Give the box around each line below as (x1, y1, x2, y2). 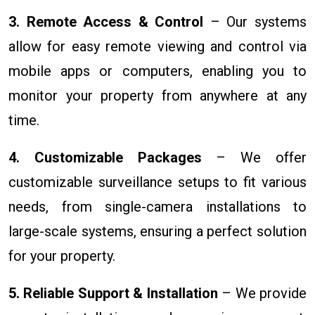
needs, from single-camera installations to (8, 198, 307, 215)
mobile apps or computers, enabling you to (8, 62, 307, 79)
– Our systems (203, 13, 307, 30)
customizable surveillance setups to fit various (8, 173, 307, 191)
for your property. (8, 247, 115, 264)
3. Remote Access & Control (8, 13, 204, 30)
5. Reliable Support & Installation (8, 284, 218, 302)
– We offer (201, 148, 307, 166)
